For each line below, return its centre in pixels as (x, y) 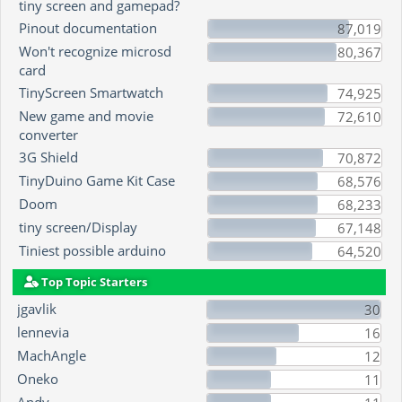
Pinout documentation (87, 27)
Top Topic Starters (93, 281)
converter (48, 134)
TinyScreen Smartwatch (91, 92)
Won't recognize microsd (95, 51)
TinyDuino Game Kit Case (96, 180)
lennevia (43, 332)
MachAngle (51, 356)
